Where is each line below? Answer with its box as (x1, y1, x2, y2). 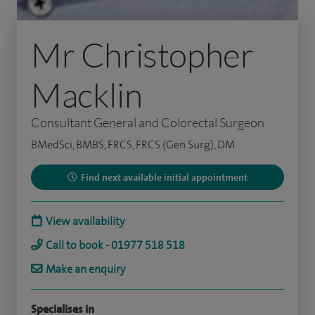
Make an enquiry (46, 261, 125, 276)
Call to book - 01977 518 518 (46, 237, 185, 252)
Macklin (31, 73, 143, 115)
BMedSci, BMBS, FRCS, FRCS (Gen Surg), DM (31, 136, 235, 152)
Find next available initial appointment (81, 170, 247, 184)
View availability (46, 213, 124, 229)
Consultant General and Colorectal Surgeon (31, 114, 264, 130)
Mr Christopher (31, 33, 254, 75)
